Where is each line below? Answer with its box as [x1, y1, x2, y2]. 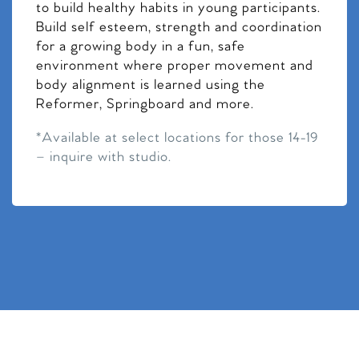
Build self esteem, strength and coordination [36, 18, 322, 36]
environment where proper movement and [36, 57, 313, 75]
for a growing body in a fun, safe [36, 38, 245, 55]
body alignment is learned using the [36, 76, 265, 94]
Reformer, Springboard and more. [36, 95, 254, 113]
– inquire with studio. [36, 148, 171, 166]
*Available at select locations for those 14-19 [36, 129, 318, 147]
